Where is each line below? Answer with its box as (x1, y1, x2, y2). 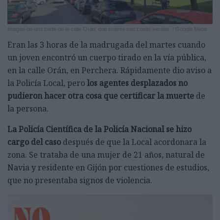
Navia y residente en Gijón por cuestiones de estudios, (7, 162, 209, 173)
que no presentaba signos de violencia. (7, 175, 152, 186)
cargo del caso (7, 137, 61, 148)
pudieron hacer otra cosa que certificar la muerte (7, 90, 196, 102)
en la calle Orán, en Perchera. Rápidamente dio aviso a (7, 65, 212, 76)
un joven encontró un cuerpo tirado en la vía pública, (7, 52, 206, 63)
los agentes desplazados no (87, 78, 188, 89)
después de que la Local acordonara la (61, 137, 206, 148)
